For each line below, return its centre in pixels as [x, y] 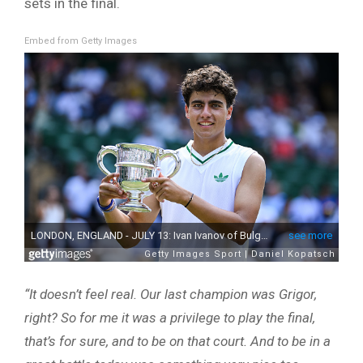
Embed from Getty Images [81, 41]
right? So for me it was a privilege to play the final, [170, 318]
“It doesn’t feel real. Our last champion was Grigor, [171, 295]
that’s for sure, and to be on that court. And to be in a [177, 342]
